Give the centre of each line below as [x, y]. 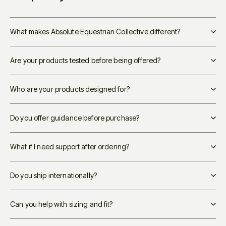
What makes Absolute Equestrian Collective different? [95, 31]
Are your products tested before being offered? [86, 60]
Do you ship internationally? [53, 175]
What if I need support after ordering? [70, 146]
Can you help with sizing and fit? [62, 204]
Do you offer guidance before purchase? [75, 118]
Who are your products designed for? [70, 89]
